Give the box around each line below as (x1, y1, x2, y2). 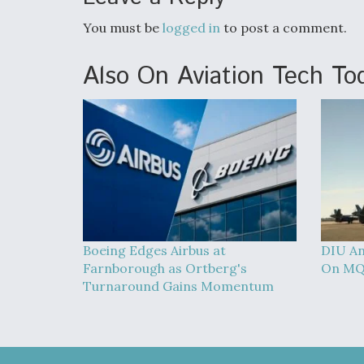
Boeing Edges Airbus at (83, 242, 226, 258)
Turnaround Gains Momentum (83, 278, 274, 294)
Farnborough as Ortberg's (83, 260, 247, 276)
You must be (83, 19, 162, 36)
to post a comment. (220, 19, 347, 36)
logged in (162, 19, 220, 36)
